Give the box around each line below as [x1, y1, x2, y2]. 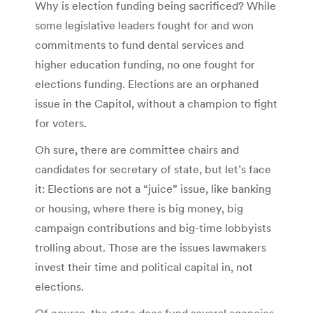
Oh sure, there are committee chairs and [35, 142, 239, 156]
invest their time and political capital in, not [35, 259, 253, 274]
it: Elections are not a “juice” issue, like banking [35, 181, 271, 196]
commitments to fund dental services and [35, 37, 244, 52]
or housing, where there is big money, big [35, 201, 243, 215]
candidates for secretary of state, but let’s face [35, 161, 271, 176]
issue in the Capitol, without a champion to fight [35, 96, 277, 110]
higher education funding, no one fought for [35, 57, 255, 71]
